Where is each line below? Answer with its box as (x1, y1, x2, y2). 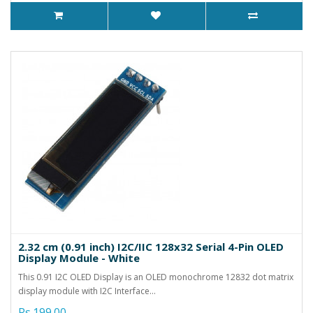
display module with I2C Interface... (18, 284, 156, 297)
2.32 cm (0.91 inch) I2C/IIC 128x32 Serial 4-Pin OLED (18, 239, 284, 254)
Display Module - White (18, 250, 140, 265)
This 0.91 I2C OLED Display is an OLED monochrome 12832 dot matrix (18, 270, 293, 283)
